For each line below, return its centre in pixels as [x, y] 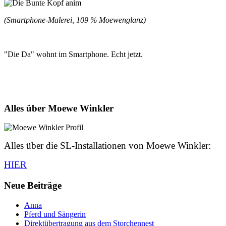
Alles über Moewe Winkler [59, 108]
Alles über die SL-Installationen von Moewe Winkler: [107, 146]
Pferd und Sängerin [55, 214]
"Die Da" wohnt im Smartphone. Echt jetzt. [73, 54]
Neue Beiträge [33, 186]
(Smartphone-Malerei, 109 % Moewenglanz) [75, 20]
